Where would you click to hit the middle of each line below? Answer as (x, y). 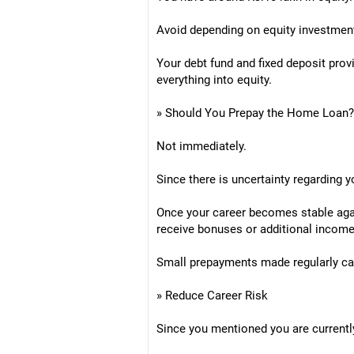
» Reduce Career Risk (212, 296)
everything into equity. (214, 80)
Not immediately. (201, 146)
